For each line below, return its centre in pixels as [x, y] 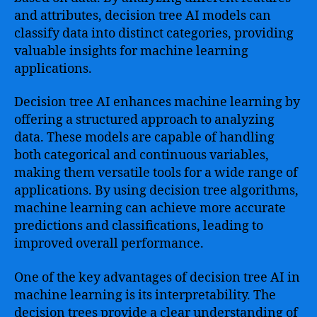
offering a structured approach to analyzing [144, 120]
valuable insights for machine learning [131, 51]
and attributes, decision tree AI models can [143, 16]
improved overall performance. [109, 244]
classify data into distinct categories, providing [154, 33]
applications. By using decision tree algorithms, [156, 191]
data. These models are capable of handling [144, 138]
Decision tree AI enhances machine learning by [157, 102]
